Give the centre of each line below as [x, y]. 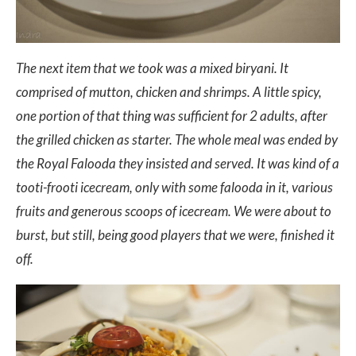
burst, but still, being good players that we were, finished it [175, 235]
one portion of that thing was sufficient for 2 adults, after [172, 116]
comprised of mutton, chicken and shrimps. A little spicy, [169, 92]
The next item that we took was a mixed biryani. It [152, 68]
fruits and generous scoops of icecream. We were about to [174, 211]
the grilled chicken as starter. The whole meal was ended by [177, 140]
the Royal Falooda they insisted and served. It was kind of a [178, 164]
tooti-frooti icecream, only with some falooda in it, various [174, 188]
